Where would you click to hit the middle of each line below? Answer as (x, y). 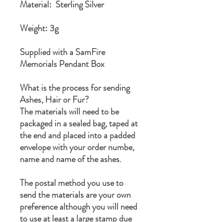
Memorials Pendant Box (62, 64)
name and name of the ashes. (71, 159)
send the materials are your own (75, 195)
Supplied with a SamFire (62, 52)
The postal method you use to (72, 183)
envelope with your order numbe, (77, 147)
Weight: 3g (40, 28)
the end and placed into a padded (78, 136)
